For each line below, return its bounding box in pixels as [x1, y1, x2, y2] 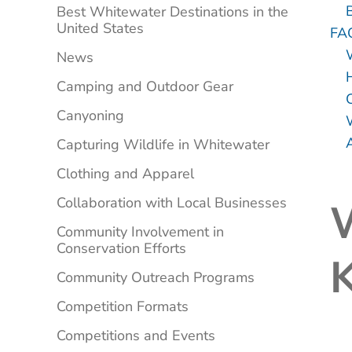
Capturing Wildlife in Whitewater [57, 135, 269, 155]
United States [57, 19, 144, 38]
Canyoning [57, 106, 124, 126]
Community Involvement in [57, 222, 224, 242]
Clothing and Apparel [57, 164, 194, 184]
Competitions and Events [57, 326, 215, 346]
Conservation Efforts [57, 239, 186, 258]
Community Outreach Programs [57, 268, 255, 288]
